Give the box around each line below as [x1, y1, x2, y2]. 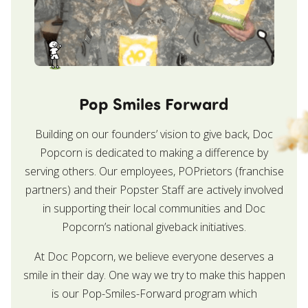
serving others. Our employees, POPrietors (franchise [24, 163, 284, 179]
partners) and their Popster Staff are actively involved [25, 181, 283, 197]
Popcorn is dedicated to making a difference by [40, 144, 268, 160]
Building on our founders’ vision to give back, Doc [35, 126, 273, 142]
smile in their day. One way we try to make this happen [23, 267, 285, 283]
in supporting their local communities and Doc [43, 200, 265, 216]
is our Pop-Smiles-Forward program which [51, 285, 257, 301]
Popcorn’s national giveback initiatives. [62, 219, 246, 234]
